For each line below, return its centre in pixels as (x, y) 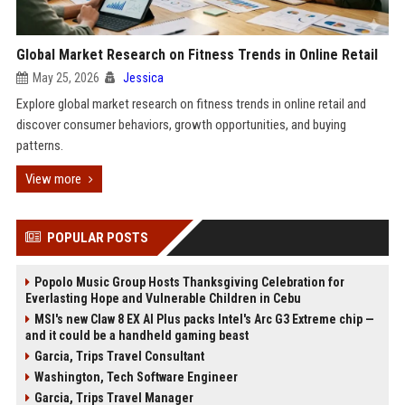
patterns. (39, 146)
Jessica (143, 78)
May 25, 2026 (66, 78)
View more (53, 179)
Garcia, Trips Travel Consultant (119, 356)
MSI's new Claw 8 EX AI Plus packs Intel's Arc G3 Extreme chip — (204, 319)
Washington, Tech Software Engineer (136, 377)
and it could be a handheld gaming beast (137, 335)
